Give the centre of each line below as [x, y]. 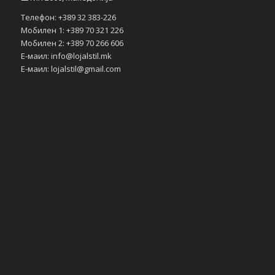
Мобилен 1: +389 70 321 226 [72, 30]
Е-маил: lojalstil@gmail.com [71, 68]
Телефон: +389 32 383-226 [68, 17]
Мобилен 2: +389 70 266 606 [72, 43]
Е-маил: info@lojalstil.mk [66, 56]
